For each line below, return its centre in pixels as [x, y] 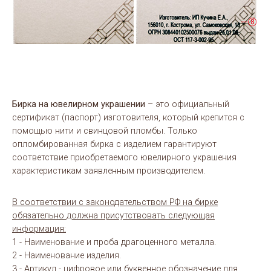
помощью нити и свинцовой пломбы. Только [105, 131]
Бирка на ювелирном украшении [79, 105]
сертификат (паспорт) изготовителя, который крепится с [128, 118]
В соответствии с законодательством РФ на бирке [115, 203]
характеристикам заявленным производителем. [109, 171]
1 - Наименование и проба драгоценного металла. [114, 243]
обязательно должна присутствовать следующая [113, 216]
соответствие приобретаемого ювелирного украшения [124, 158]
